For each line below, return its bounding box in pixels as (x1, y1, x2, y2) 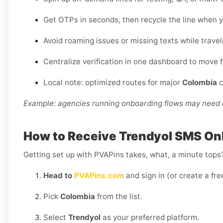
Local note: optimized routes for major (43, 78, 182, 88)
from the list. (95, 192, 142, 202)
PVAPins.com (72, 171, 124, 181)
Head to (43, 171, 72, 181)
